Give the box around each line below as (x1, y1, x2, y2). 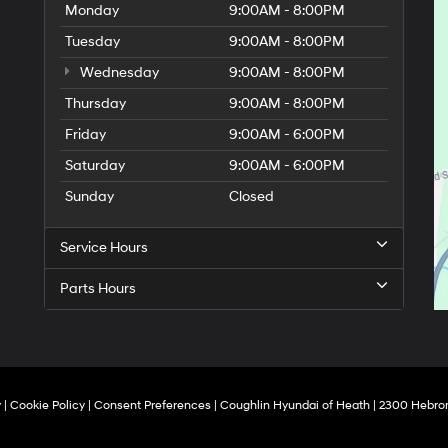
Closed (229, 188, 274, 205)
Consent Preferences (93, 398, 211, 413)
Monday (65, 2, 119, 19)
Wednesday (77, 64, 159, 81)
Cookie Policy (9, 398, 85, 413)
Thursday (65, 95, 126, 112)
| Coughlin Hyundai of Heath (210, 398, 370, 413)
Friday (65, 126, 106, 143)
